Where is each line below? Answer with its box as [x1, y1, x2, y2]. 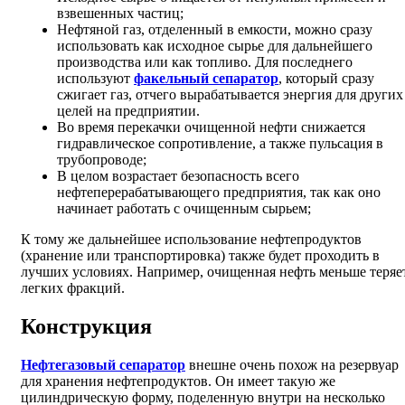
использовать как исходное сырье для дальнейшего [57, 38, 372, 54]
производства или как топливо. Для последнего [57, 54, 353, 71]
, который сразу [278, 71, 374, 87]
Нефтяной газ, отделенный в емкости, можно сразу [57, 22, 372, 38]
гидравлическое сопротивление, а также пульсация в [57, 136, 383, 152]
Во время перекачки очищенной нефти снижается [57, 119, 365, 136]
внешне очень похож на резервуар [185, 357, 399, 373]
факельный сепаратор [134, 71, 278, 87]
